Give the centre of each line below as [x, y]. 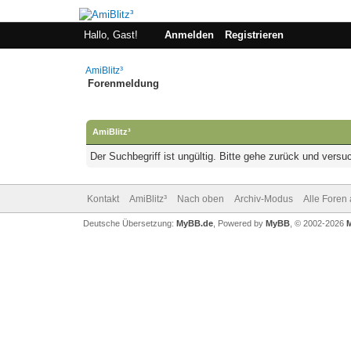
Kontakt [103, 199]
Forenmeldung [124, 83]
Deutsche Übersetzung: [129, 223]
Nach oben [200, 199]
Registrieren [254, 35]
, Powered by [239, 223]
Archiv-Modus [263, 199]
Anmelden [189, 35]
